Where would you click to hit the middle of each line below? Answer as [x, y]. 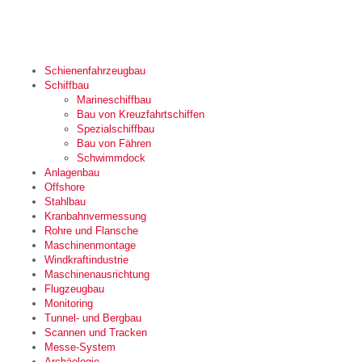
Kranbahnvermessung [95, 216]
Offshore [65, 187]
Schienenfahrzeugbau [95, 70]
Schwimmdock [111, 158]
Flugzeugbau [74, 288]
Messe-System [80, 347]
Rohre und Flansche [91, 230]
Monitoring [69, 303]
